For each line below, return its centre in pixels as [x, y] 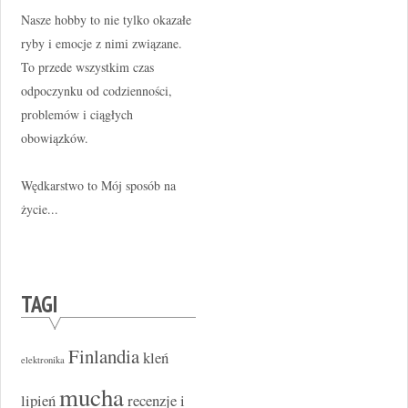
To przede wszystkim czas [87, 66]
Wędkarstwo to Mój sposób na [98, 185]
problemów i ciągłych [76, 114]
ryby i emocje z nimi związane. [101, 43]
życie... [39, 209]
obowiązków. [54, 138]
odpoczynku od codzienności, [96, 90]
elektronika [42, 359]
